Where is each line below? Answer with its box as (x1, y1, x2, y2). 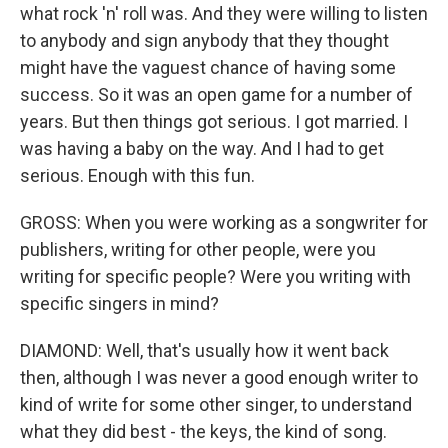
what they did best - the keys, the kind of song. (20, 421, 387, 442)
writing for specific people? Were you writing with (20, 266, 411, 287)
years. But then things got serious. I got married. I (20, 111, 408, 132)
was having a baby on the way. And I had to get (20, 138, 384, 159)
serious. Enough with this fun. (20, 165, 255, 186)
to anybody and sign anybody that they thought (20, 30, 389, 51)
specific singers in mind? (20, 293, 219, 314)
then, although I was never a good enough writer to (20, 367, 418, 388)
